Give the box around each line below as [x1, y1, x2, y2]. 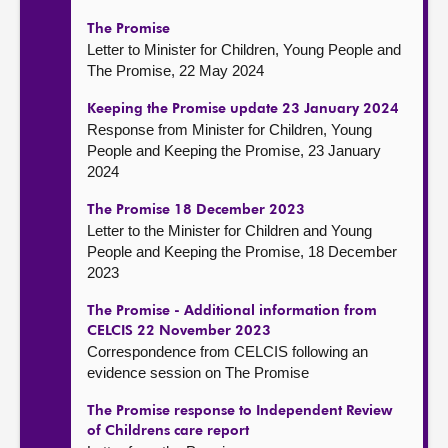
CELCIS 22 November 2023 [87, 324, 271, 338]
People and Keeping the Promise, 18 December [87, 243, 397, 260]
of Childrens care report [87, 424, 249, 438]
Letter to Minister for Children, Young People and [87, 41, 401, 58]
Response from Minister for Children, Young [87, 121, 372, 138]
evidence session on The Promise [87, 364, 309, 381]
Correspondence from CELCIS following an [87, 343, 368, 360]
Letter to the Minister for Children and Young [87, 222, 372, 239]
